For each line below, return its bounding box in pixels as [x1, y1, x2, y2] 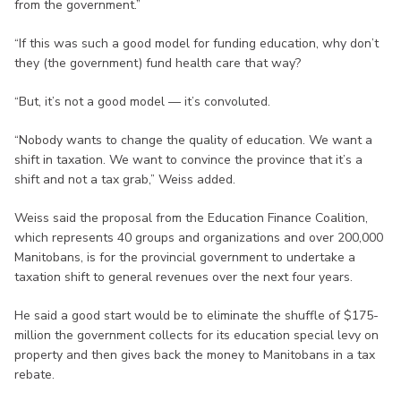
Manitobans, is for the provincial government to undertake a [14, 248, 355, 266]
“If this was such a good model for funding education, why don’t [14, 34, 379, 52]
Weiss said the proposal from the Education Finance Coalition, [14, 209, 368, 226]
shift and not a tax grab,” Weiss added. [14, 170, 235, 188]
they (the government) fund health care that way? [14, 54, 301, 72]
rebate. [14, 365, 58, 383]
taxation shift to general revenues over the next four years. [14, 268, 353, 286]
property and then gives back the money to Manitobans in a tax [14, 346, 375, 363]
